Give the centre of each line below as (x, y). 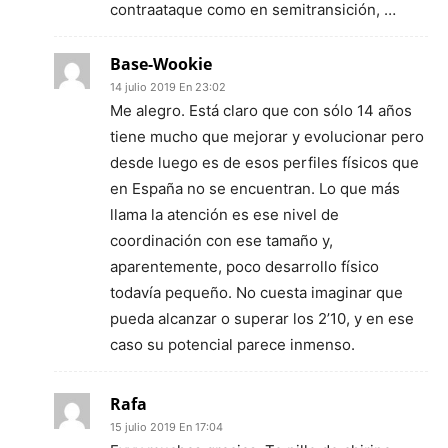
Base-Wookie (161, 64)
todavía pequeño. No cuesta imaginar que (256, 292)
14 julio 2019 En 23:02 (168, 87)
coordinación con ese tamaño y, (221, 240)
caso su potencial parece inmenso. (232, 344)
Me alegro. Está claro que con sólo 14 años (261, 110)
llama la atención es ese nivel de (224, 214)
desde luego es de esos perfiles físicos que (264, 162)
